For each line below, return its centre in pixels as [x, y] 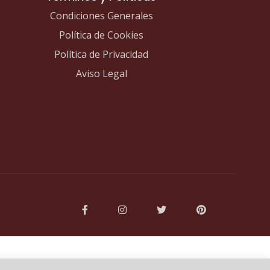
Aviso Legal [101, 73]
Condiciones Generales [101, 15]
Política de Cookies [101, 35]
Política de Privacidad [101, 54]
